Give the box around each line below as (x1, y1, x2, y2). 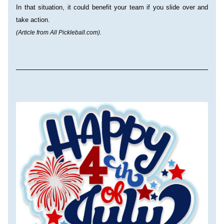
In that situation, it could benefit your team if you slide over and (16, 3, 208, 11)
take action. (16, 16, 50, 23)
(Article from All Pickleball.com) (16, 29, 100, 36)
